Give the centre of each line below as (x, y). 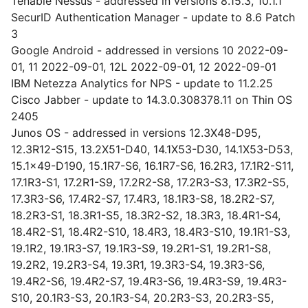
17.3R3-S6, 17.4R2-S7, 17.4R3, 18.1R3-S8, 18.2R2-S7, (143, 199)
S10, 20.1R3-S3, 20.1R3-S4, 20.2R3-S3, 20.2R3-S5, (142, 298)
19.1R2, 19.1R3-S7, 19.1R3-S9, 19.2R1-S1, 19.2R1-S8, (141, 248)
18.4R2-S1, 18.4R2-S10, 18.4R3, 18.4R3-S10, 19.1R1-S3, (151, 232)
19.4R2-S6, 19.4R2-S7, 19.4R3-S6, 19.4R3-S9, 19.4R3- (149, 281)
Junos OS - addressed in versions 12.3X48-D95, (136, 133)
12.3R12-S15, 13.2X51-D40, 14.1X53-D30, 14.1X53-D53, (152, 149)
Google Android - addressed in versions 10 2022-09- (150, 50)
